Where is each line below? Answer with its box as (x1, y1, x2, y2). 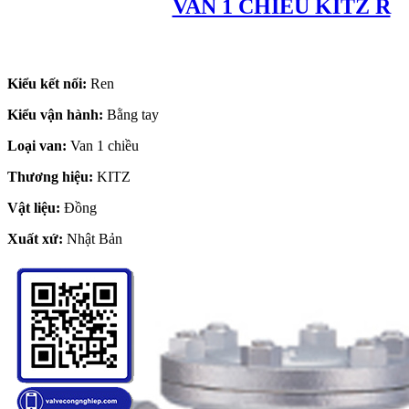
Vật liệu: (7, 199, 60, 215)
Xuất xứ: (7, 230, 63, 246)
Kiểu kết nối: (7, 75, 87, 91)
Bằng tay (103, 106, 159, 122)
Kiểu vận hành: (7, 106, 103, 122)
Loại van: (7, 137, 67, 153)
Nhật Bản (63, 230, 122, 246)
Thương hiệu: (7, 168, 93, 184)
